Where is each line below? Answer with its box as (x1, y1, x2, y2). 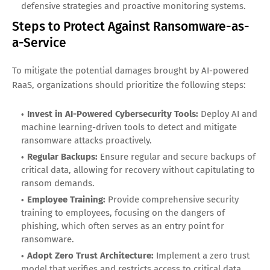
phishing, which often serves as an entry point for (21, 220, 224, 231)
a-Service (12, 34, 66, 51)
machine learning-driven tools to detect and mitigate (21, 121, 237, 133)
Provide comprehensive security (105, 193, 239, 205)
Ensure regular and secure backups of (98, 151, 256, 162)
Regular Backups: (27, 151, 98, 162)
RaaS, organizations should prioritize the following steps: (12, 79, 246, 90)
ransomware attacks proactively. (21, 134, 152, 146)
